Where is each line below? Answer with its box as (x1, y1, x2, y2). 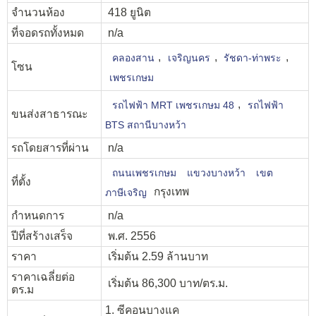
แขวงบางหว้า (186, 166, 245, 178)
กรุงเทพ (153, 186, 189, 198)
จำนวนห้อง (11, 6, 65, 19)
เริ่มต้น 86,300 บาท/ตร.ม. (105, 277, 228, 290)
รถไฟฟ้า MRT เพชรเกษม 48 (111, 99, 234, 111)
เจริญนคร (167, 51, 210, 63)
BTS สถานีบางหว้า (105, 119, 186, 130)
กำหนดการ (11, 209, 64, 222)
